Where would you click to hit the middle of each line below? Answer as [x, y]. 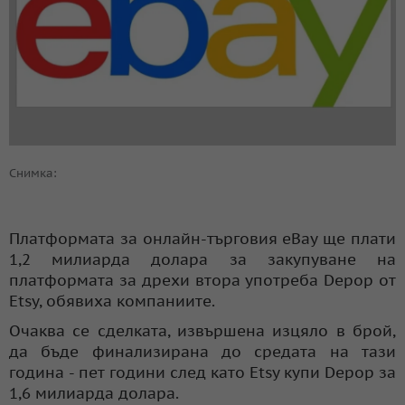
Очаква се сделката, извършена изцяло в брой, [202, 330]
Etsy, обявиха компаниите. [112, 301]
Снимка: [33, 173]
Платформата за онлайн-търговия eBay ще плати [202, 238]
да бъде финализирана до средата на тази [202, 351]
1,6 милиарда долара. [94, 393]
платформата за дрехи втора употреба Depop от [202, 280]
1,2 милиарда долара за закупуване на [202, 259]
